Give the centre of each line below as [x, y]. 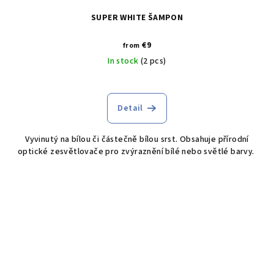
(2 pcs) [153, 61]
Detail [130, 108]
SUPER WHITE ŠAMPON [137, 17]
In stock [124, 61]
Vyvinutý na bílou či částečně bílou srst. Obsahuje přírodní [137, 139]
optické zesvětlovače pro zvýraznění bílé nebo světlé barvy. [137, 151]
